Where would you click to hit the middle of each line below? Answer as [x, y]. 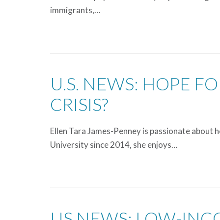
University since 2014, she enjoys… [114, 145]
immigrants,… [75, 10]
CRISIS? [79, 104]
